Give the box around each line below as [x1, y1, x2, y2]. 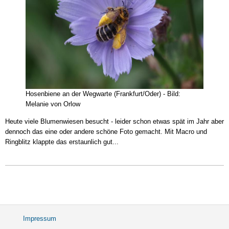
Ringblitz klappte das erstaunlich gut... [5, 138, 119, 146]
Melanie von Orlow [26, 100, 80, 108]
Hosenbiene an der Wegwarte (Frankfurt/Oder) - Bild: [26, 90, 180, 98]
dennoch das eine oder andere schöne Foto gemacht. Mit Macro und [5, 127, 207, 135]
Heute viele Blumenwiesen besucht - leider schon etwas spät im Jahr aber [5, 117, 224, 125]
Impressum [23, 215, 57, 223]
